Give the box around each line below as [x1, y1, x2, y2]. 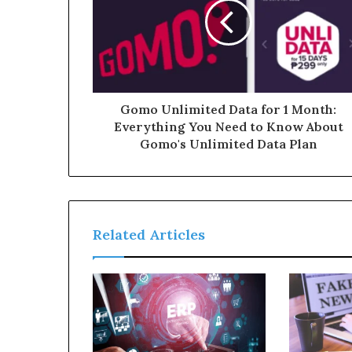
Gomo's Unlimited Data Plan [139, 136, 317, 152]
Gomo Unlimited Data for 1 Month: [120, 101, 336, 118]
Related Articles [93, 225, 205, 244]
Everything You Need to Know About [113, 119, 343, 135]
